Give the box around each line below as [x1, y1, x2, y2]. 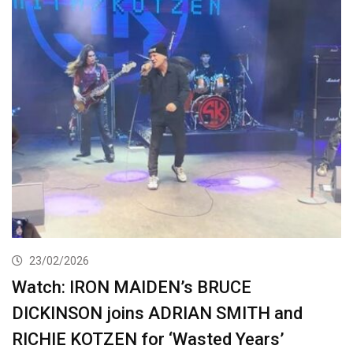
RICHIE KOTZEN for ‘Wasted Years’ [12, 329, 284, 349]
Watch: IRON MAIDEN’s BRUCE [12, 277, 251, 297]
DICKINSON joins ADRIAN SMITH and [12, 303, 303, 323]
